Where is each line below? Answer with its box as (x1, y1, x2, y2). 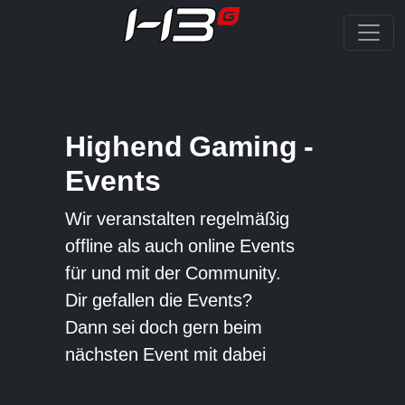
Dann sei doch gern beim (65, 316, 262, 338)
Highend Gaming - (65, 129, 314, 164)
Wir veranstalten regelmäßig (65, 208, 289, 230)
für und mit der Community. (65, 262, 281, 284)
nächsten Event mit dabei (65, 344, 266, 365)
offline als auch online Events (65, 235, 295, 257)
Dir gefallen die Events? (65, 289, 252, 311)
